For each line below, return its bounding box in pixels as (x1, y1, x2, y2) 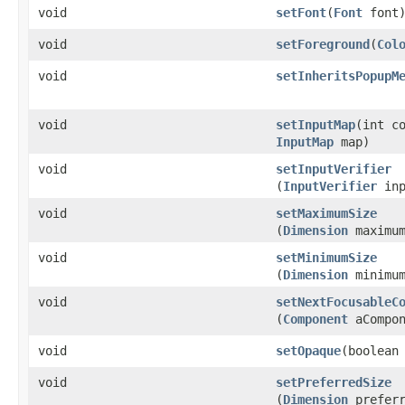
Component (283, 311, 348, 326)
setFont (276, 5, 326, 20)
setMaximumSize (276, 205, 377, 221)
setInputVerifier (276, 161, 391, 176)
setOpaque (276, 343, 341, 358)
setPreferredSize (276, 374, 391, 390)
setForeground (276, 36, 370, 52)
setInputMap (276, 117, 355, 132)
